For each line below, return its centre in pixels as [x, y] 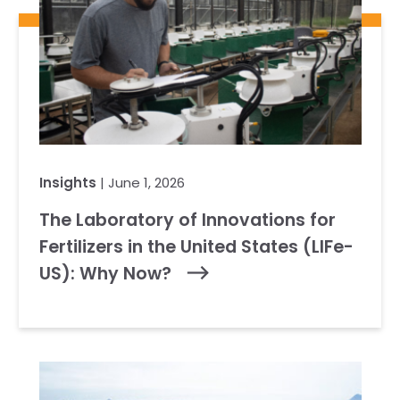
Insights [67, 183]
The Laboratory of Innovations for [187, 220]
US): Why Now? [107, 274]
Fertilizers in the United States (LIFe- [196, 247]
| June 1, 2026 [140, 183]
